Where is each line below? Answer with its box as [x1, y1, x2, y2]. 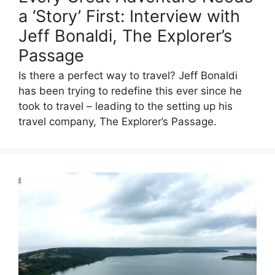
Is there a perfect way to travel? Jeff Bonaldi [18, 69, 238, 82]
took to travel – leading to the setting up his [18, 99, 233, 112]
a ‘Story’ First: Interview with [18, 6, 240, 27]
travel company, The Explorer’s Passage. [18, 115, 217, 128]
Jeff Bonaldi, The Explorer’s [18, 26, 232, 47]
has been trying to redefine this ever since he [18, 84, 242, 97]
